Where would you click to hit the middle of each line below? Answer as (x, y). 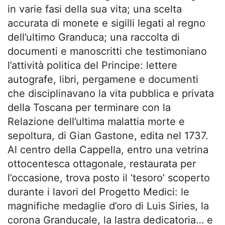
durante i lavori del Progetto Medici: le (98, 192)
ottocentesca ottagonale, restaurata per (102, 164)
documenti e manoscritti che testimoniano (107, 51)
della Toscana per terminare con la (89, 107)
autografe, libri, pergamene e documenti (103, 79)
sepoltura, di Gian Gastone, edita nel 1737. (108, 136)
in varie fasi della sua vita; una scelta (95, 9)
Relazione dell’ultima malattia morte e (96, 122)
